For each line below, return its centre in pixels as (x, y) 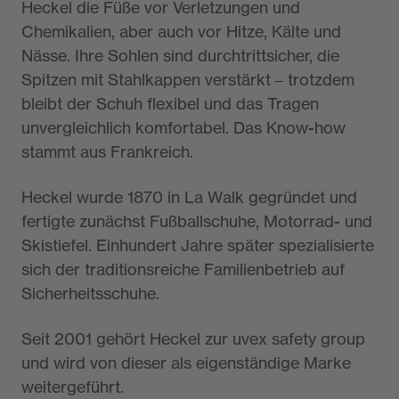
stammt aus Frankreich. (107, 152)
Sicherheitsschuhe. (90, 293)
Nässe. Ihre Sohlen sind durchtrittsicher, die (180, 56)
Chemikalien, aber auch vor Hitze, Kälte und (181, 32)
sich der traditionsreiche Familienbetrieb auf (183, 269)
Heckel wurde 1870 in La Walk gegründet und (189, 197)
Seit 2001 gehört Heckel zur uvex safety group (193, 339)
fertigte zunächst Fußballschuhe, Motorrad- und (197, 221)
